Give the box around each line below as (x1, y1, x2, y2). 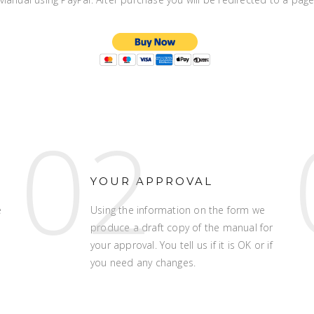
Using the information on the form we (90, 203, 266, 217)
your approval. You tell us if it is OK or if (90, 238, 273, 252)
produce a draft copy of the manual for (90, 221, 273, 234)
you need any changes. (90, 256, 196, 269)
